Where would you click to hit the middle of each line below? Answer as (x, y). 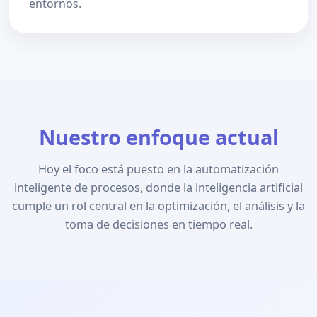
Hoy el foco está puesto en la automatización (158, 169)
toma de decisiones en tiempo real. (158, 224)
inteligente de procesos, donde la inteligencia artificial (158, 188)
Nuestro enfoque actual (158, 137)
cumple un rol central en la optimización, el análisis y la (158, 206)
